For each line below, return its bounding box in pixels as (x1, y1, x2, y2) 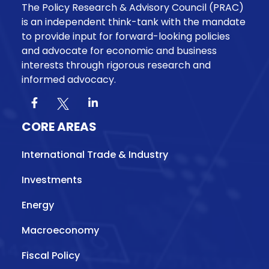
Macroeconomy (22, 223, 99, 237)
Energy (22, 198, 54, 212)
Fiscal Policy (22, 248, 80, 262)
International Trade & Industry (22, 147, 168, 162)
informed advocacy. (22, 72, 116, 86)
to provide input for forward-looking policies (22, 29, 230, 43)
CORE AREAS (22, 118, 97, 135)
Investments (22, 172, 82, 187)
